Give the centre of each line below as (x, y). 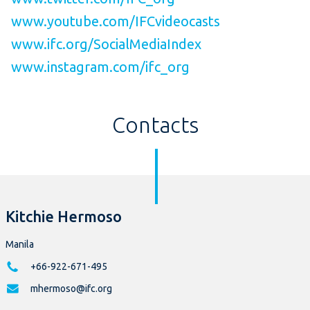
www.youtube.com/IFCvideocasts (116, 21)
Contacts (155, 125)
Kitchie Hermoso (64, 217)
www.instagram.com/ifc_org (100, 67)
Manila (20, 245)
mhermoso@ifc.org (71, 289)
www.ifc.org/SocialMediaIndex (106, 44)
